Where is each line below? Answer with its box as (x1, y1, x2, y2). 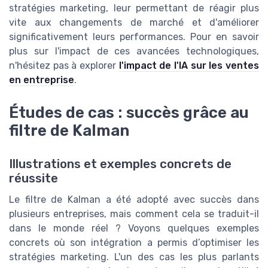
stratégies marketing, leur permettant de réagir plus (9, 2, 259, 14)
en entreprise (9, 74, 74, 86)
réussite (9, 170, 58, 185)
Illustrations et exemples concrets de (9, 156, 232, 171)
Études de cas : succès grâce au (9, 103, 249, 121)
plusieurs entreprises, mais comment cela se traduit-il (9, 208, 259, 220)
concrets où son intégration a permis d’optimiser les (9, 236, 259, 248)
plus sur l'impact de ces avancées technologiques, (9, 45, 259, 57)
